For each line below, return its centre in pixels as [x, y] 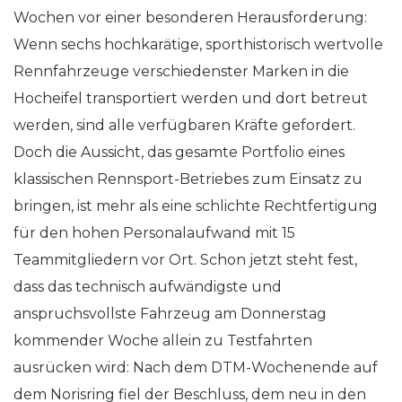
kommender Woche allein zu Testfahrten [163, 341]
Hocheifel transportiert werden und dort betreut [191, 98]
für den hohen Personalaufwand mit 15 [154, 233]
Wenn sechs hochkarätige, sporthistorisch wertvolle [198, 44]
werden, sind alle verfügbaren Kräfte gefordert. [184, 125]
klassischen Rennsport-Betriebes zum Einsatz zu [188, 179]
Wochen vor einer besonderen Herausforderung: [190, 17]
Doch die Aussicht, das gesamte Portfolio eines [179, 152]
